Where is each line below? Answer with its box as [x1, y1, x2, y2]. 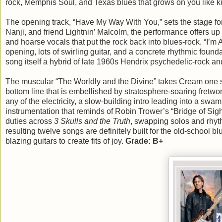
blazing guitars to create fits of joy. [5, 136, 125, 145]
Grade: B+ [125, 136, 163, 145]
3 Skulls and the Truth [54, 116, 130, 125]
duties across [5, 116, 54, 125]
